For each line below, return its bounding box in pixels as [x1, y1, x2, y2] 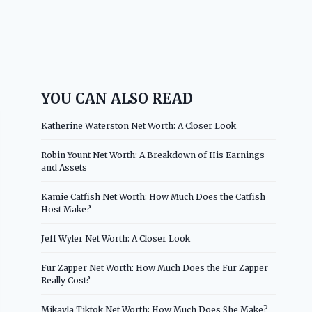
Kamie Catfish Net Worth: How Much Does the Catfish [41, 191, 266, 202]
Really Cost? [41, 274, 91, 286]
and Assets [41, 162, 88, 173]
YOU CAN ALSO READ [41, 89, 194, 107]
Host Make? [41, 203, 92, 214]
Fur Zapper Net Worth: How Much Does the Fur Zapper [41, 262, 269, 273]
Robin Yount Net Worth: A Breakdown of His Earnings [41, 149, 265, 160]
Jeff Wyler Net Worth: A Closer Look [41, 233, 191, 244]
